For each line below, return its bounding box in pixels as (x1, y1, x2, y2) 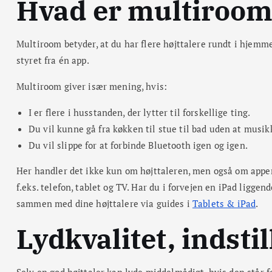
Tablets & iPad (192, 197, 256, 209)
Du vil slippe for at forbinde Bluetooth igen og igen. (29, 138, 248, 151)
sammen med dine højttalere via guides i (16, 197, 192, 209)
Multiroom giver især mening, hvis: (16, 80, 168, 92)
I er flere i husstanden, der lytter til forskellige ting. (29, 106, 251, 118)
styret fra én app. (16, 53, 89, 66)
